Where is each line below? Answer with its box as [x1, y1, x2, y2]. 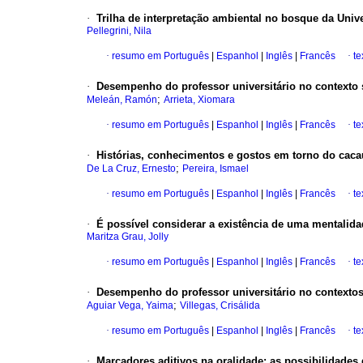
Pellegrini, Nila [87, 25, 152, 37]
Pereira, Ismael [182, 163, 249, 175]
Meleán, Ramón [87, 94, 157, 106]
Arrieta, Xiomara [164, 94, 235, 106]
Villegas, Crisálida [180, 300, 260, 312]
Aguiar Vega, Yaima [87, 300, 173, 312]
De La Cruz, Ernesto [87, 163, 176, 175]
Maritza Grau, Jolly [87, 231, 169, 243]
